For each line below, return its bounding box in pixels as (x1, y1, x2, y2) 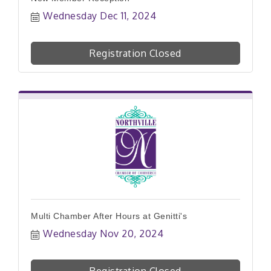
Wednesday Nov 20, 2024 (43, 227, 163, 240)
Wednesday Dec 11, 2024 (43, 10, 156, 22)
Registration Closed (90, 47, 181, 59)
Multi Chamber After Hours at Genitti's (31, 211, 187, 221)
